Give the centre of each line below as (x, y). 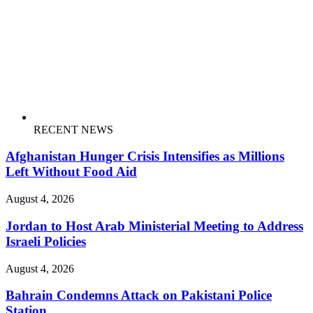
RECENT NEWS (73, 129)
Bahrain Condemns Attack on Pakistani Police (139, 296)
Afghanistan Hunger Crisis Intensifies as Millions (145, 156)
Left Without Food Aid (71, 172)
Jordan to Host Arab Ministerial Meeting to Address (154, 226)
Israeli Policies (46, 241)
